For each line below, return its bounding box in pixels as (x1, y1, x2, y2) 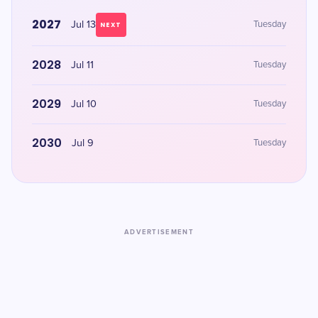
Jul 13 (71, 20, 96, 30)
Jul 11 (71, 60, 94, 70)
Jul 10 (71, 99, 97, 109)
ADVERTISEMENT (124, 228, 194, 236)
